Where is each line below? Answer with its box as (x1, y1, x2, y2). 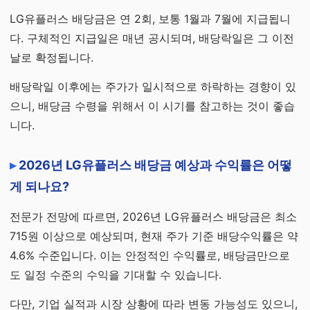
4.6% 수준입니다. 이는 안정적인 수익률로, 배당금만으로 (10, 248, 290, 262)
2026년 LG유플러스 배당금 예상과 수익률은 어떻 (19, 158, 292, 172)
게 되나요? (10, 179, 69, 194)
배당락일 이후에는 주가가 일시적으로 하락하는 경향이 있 (10, 80, 296, 93)
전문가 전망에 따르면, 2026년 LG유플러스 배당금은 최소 (10, 210, 297, 224)
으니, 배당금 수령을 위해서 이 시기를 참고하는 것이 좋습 (10, 99, 295, 113)
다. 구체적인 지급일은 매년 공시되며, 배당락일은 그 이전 (10, 31, 294, 45)
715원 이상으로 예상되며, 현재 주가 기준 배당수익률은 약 (10, 229, 298, 243)
